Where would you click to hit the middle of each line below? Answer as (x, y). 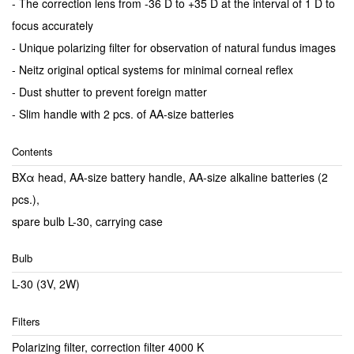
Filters (26, 321)
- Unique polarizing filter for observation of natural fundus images (174, 48)
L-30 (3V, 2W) (46, 284)
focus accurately (53, 26)
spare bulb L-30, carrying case (87, 221)
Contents (32, 151)
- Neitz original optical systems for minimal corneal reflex (153, 70)
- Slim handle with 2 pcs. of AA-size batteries (123, 114)
